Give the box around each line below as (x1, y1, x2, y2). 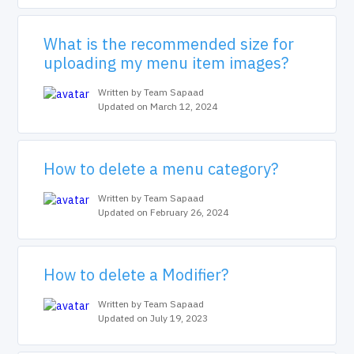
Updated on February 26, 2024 (98, 206, 229, 218)
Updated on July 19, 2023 (98, 312, 209, 324)
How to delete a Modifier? (43, 264, 229, 285)
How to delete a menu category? (43, 158, 279, 179)
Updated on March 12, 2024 (98, 100, 218, 112)
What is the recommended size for (43, 33, 295, 55)
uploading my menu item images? (43, 52, 289, 73)
